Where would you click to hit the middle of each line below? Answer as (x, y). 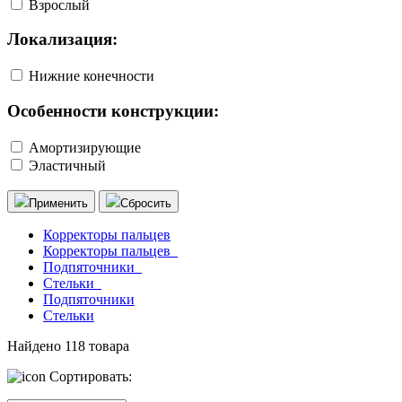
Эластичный (67, 165)
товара (107, 345)
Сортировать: (89, 376)
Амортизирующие (85, 147)
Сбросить (146, 203)
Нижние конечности (92, 76)
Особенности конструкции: (113, 110)
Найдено (36, 345)
